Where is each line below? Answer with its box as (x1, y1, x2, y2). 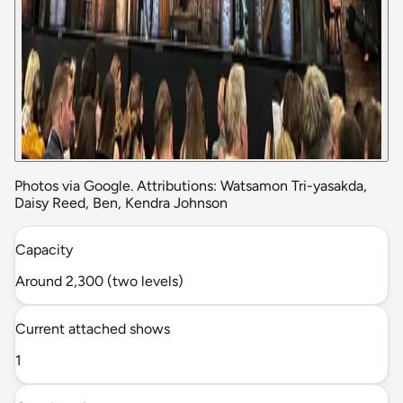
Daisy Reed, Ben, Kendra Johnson (14, 193, 228, 211)
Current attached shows (15, 319, 170, 337)
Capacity (15, 240, 73, 258)
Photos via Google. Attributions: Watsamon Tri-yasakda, (14, 176, 367, 194)
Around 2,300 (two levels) (15, 272, 184, 290)
